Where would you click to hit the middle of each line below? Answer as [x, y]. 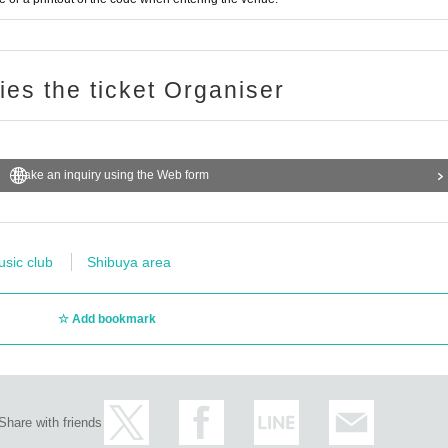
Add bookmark [113, 319]
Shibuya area [129, 262]
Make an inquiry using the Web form [111, 175]
